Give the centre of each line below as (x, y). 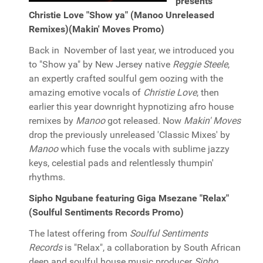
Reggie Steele (200, 64)
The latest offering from (79, 233)
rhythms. (47, 177)
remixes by (52, 121)
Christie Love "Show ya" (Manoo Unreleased (122, 15)
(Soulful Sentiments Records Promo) (106, 212)
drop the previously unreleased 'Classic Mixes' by (129, 135)
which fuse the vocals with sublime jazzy (144, 149)
